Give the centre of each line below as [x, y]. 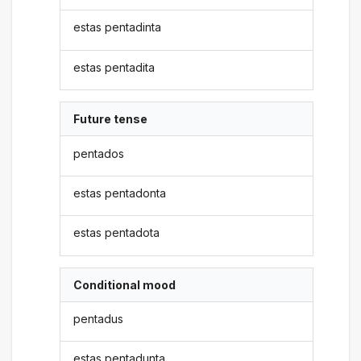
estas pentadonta [120, 193]
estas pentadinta [118, 27]
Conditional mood [125, 284]
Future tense [111, 119]
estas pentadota [117, 233]
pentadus [99, 319]
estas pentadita [114, 67]
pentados [99, 153]
